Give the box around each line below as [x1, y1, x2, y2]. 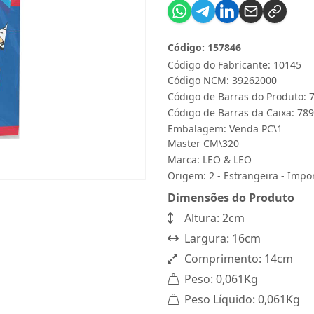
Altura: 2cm [182, 210, 245, 226]
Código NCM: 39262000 [168, 74, 277, 87]
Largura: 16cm [182, 231, 261, 246]
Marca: [168, 153, 203, 166]
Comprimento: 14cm [182, 251, 293, 266]
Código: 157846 [168, 41, 241, 54]
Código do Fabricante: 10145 [168, 58, 301, 71]
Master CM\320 [168, 137, 239, 150]
